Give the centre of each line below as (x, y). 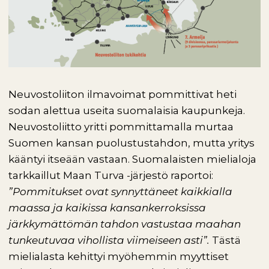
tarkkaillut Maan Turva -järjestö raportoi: (111, 175)
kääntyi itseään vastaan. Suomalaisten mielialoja (132, 159)
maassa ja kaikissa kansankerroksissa (107, 208)
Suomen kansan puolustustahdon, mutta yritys (131, 143)
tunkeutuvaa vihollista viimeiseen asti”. (110, 240)
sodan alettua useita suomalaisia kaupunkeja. (127, 110)
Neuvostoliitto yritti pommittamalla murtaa (121, 127)
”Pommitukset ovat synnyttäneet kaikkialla (120, 192)
